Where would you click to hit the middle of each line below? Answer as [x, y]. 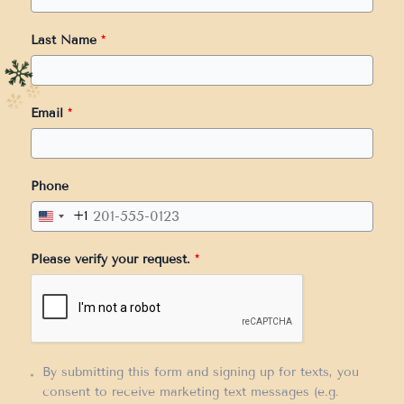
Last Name [63, 40]
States [64, 240]
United [65, 220]
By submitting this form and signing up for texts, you [200, 372]
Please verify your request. [110, 259]
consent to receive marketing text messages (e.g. [190, 391]
